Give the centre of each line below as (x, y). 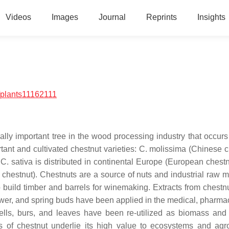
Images (65, 17)
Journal (112, 17)
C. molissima (163, 149)
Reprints (161, 17)
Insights (211, 17)
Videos (18, 17)
